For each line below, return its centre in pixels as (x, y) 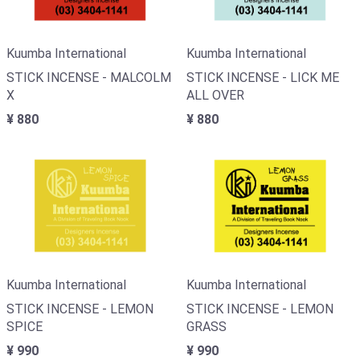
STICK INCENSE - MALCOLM (89, 77)
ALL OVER (215, 95)
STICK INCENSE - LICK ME (263, 77)
